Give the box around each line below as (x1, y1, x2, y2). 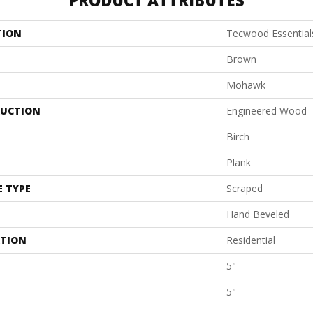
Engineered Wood (226, 104, 307, 117)
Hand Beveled (226, 208, 289, 221)
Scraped (226, 182, 263, 195)
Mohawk (226, 78, 265, 92)
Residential (226, 233, 275, 247)
